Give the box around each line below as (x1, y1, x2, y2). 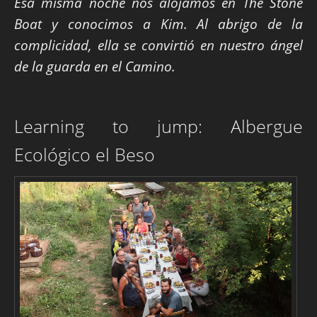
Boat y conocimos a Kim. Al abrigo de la (14, 14, 303, 33)
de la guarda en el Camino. (14, 57, 175, 75)
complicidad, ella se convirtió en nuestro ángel (14, 35, 303, 54)
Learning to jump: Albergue (14, 114, 303, 138)
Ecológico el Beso (14, 142, 155, 166)
